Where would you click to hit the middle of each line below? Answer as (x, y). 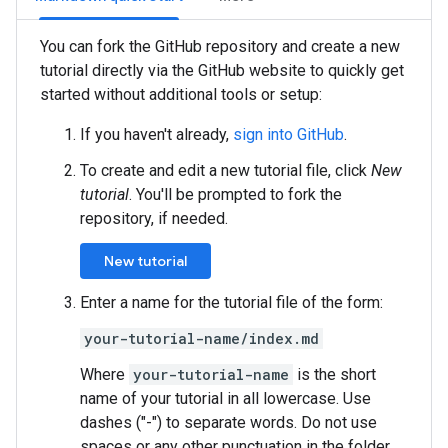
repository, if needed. (154, 218)
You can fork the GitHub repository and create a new (220, 46)
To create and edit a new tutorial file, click (225, 170)
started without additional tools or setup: (181, 94)
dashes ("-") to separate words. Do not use (228, 422)
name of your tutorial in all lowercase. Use (225, 398)
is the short (334, 374)
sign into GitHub (288, 134)
